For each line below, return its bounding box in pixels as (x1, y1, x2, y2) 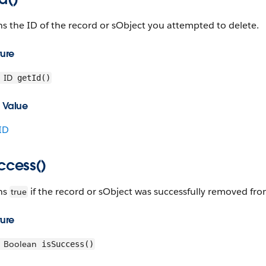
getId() (12, 73, 50, 83)
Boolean (4, 239, 37, 249)
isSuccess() (37, 239, 94, 249)
